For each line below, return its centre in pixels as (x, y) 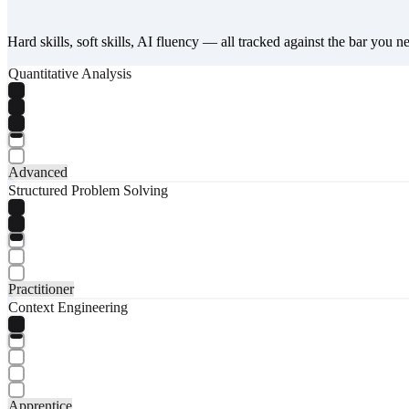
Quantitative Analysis (70, 73)
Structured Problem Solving (88, 190)
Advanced (38, 172)
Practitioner (41, 288)
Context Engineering (68, 307)
